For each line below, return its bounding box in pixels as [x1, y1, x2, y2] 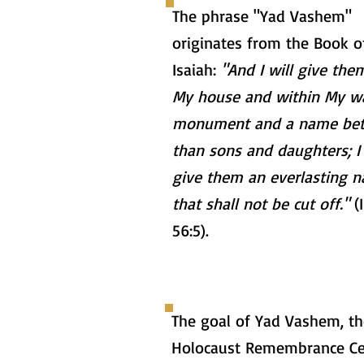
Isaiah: [172, 59, 221, 80]
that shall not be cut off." [172, 193, 349, 214]
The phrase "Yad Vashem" [172, 6, 352, 26]
